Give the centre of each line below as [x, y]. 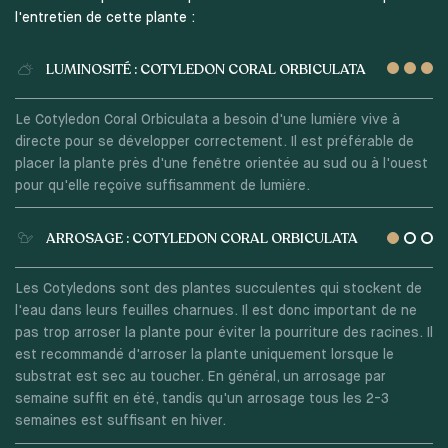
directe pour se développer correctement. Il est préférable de [214, 141]
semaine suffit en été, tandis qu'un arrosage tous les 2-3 [201, 399]
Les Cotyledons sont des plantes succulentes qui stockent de [218, 289]
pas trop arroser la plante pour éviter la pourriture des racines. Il [223, 333]
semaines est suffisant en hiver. [120, 421]
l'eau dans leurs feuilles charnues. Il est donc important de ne [215, 311]
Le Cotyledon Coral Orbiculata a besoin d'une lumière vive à [207, 119]
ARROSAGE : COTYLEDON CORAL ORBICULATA [201, 239]
